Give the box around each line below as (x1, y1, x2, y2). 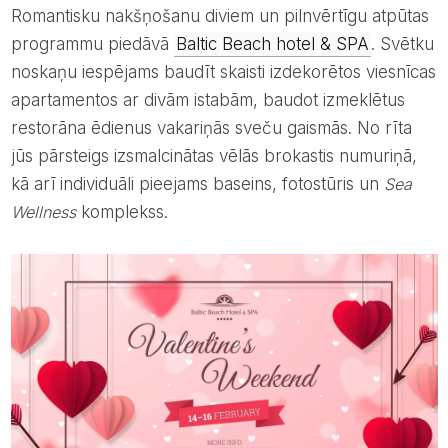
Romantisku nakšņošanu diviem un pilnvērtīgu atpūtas (10, 6, 22, 27)
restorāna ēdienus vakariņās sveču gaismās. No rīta (10, 118, 412, 139)
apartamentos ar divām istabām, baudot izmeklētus (10, 90, 405, 111)
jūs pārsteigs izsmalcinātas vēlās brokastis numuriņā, (10, 146, 417, 167)
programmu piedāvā (10, 34, 174, 55)
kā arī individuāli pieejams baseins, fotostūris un (10, 174, 384, 195)
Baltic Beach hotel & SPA (175, 34, 369, 55)
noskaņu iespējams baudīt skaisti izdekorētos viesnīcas (10, 62, 436, 83)
